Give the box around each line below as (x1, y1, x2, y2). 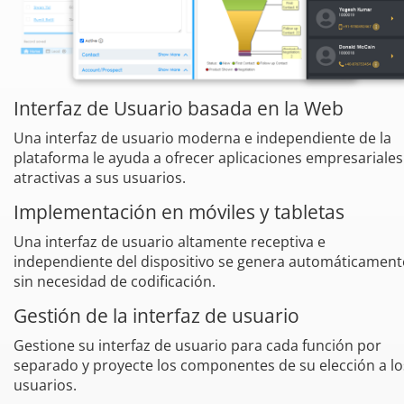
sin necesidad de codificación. (14, 271, 216, 292)
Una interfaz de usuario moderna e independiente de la (14, 127, 391, 148)
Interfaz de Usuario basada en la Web (14, 95, 344, 121)
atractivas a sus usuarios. (14, 167, 186, 188)
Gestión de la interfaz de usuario (14, 303, 299, 329)
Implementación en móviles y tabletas (14, 199, 344, 225)
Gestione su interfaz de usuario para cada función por (14, 335, 381, 356)
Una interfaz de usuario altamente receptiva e (14, 232, 326, 252)
